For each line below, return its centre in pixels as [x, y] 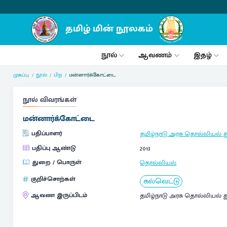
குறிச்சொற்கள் [53, 179]
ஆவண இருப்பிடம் [59, 196]
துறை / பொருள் [57, 162]
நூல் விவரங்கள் [49, 100]
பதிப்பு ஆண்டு [54, 148]
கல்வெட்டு [161, 181]
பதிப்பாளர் [47, 133]
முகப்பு [21, 75]
